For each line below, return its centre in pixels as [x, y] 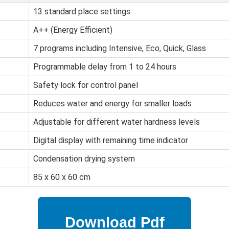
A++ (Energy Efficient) [73, 30]
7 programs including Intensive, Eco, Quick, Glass [120, 49]
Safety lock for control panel [86, 85]
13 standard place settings [82, 12]
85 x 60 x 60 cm [62, 177]
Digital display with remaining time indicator [111, 141]
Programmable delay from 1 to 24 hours [105, 67]
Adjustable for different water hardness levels [117, 122]
